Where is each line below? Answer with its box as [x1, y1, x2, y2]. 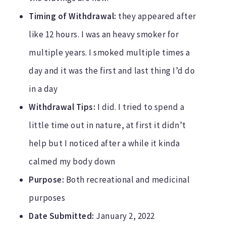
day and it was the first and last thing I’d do [29, 65, 195, 76]
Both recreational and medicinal [64, 174, 190, 185]
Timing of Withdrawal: [29, 10, 117, 22]
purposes [29, 192, 66, 203]
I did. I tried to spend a [95, 101, 185, 112]
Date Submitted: [29, 210, 94, 221]
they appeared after [116, 10, 196, 22]
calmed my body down [29, 155, 116, 167]
